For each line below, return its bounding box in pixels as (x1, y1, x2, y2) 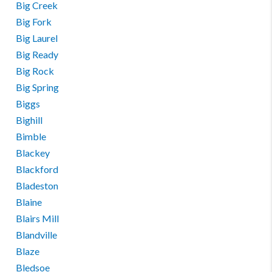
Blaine (16, 196, 42, 208)
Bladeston (16, 180, 59, 191)
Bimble (16, 131, 47, 142)
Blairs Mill (16, 212, 59, 224)
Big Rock (16, 65, 55, 76)
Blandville (16, 229, 58, 240)
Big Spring (16, 81, 59, 93)
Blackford (16, 163, 59, 175)
